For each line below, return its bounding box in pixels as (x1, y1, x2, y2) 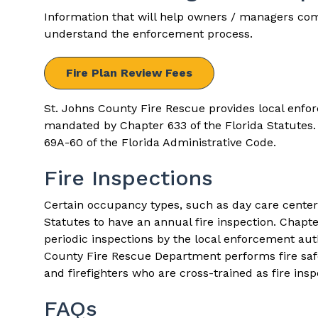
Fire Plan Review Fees (66, 66, 192, 79)
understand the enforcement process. (44, 27, 253, 40)
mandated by (44, 119, 120, 132)
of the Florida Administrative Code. (83, 136, 276, 149)
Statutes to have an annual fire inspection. (44, 215, 280, 229)
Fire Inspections (44, 165, 213, 190)
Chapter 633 (120, 119, 187, 132)
